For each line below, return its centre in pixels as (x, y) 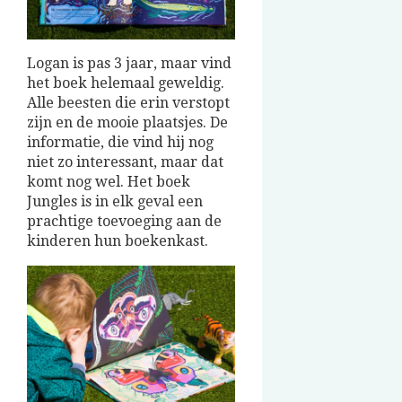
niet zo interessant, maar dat (125, 162)
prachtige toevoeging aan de (124, 222)
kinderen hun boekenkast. (118, 241)
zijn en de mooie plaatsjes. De (127, 123)
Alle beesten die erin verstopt (128, 103)
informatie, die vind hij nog (120, 143)
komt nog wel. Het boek (109, 182)
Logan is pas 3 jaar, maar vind (129, 64)
